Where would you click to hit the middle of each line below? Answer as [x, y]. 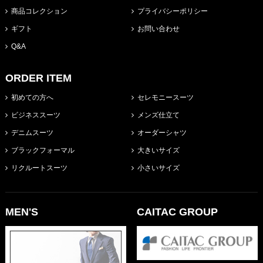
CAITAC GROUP [177, 212]
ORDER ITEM [38, 78]
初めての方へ [32, 97]
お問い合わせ [158, 29]
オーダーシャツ [162, 133]
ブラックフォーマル [43, 150]
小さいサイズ [158, 168]
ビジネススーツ [36, 115]
